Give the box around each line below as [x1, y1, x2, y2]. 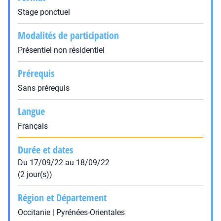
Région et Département [18, 191, 107, 204]
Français [18, 121, 48, 131]
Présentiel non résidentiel [18, 45, 105, 55]
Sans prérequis [18, 83, 70, 93]
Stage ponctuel [18, 7, 70, 17]
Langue [18, 105, 45, 118]
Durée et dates [18, 143, 73, 156]
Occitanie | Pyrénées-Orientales [18, 208, 125, 217]
